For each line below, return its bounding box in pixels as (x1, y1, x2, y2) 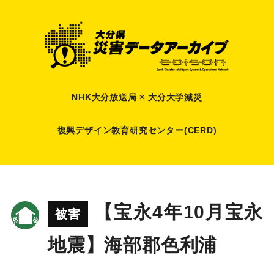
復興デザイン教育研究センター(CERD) (57, 125, 217, 135)
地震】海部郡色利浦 (47, 235, 218, 256)
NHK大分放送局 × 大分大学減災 (72, 92, 202, 102)
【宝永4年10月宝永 (94, 202, 264, 223)
